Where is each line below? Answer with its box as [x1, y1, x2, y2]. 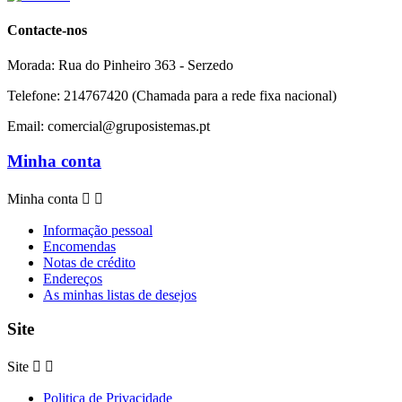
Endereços [43, 270, 102, 286]
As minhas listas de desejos [43, 286, 197, 302]
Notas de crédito [43, 254, 135, 270]
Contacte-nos [7, 22, 87, 39]
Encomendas [43, 238, 116, 254]
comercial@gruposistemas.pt [48, 118, 210, 135]
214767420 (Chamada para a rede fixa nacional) [64, 88, 336, 104]
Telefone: [7, 88, 64, 104]
